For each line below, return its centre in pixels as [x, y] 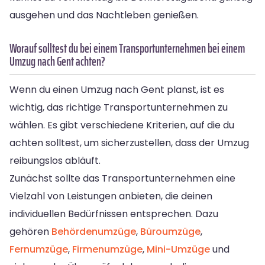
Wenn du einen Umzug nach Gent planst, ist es [117, 89]
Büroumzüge [170, 231]
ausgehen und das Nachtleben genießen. [104, 15]
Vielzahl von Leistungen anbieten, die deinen [111, 196]
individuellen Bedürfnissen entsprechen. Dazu [114, 214]
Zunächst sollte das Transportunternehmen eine [122, 178]
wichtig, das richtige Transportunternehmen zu [119, 107]
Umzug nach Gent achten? [57, 61]
